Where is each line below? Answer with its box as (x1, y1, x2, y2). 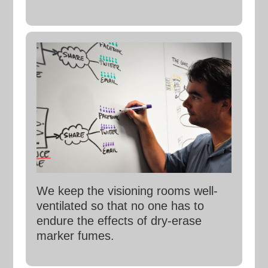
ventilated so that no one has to (36, 199, 204, 212)
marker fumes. (36, 229, 114, 242)
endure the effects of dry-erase (36, 214, 202, 227)
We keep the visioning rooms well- (36, 184, 218, 197)
